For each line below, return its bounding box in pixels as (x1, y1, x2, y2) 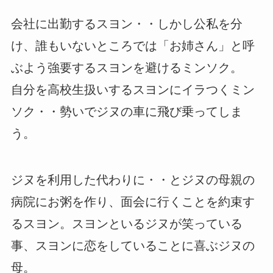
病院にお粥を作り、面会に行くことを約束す (10, 194, 255, 208)
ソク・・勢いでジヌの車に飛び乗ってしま (10, 104, 243, 118)
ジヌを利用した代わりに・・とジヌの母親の (10, 172, 255, 186)
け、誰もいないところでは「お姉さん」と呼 (10, 38, 255, 52)
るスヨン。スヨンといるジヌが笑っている (10, 216, 243, 230)
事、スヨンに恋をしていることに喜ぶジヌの (10, 238, 255, 252)
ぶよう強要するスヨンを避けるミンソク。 (10, 60, 243, 74)
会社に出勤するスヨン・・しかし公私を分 (10, 16, 243, 30)
